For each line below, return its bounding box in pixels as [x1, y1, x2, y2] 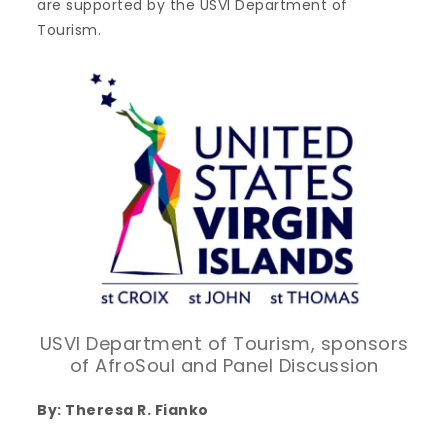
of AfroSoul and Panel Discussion [69, 352, 379, 378]
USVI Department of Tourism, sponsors [39, 330, 409, 356]
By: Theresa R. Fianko [37, 399, 209, 420]
